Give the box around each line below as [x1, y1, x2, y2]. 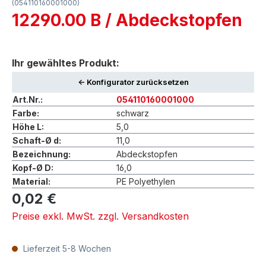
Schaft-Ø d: [12, 135, 61, 145]
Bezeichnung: [12, 148, 71, 159]
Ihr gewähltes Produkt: [12, 56, 119, 69]
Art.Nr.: [12, 94, 43, 104]
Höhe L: [12, 121, 44, 132]
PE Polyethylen [116, 176, 175, 186]
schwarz [116, 107, 149, 118]
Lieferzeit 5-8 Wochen [21, 243, 111, 254]
